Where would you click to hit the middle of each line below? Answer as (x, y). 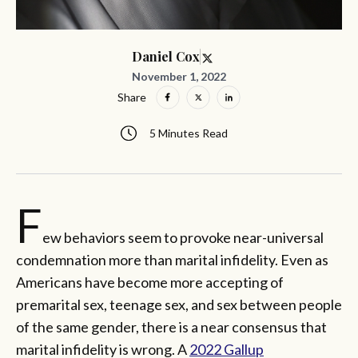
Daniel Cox (166, 57)
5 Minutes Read (189, 133)
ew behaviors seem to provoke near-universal (183, 237)
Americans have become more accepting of (150, 282)
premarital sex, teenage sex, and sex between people (179, 304)
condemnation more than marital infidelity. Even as (172, 259)
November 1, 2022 (179, 76)
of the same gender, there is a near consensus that (171, 326)
